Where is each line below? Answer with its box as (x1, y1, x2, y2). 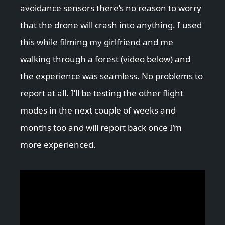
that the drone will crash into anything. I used (20, 19, 202, 31)
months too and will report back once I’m (20, 122, 182, 134)
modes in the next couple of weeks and (20, 104, 176, 117)
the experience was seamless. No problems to (20, 70, 203, 82)
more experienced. (20, 139, 96, 151)
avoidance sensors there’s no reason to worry (20, 2, 201, 14)
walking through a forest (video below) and (20, 53, 190, 65)
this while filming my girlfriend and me (20, 36, 173, 48)
